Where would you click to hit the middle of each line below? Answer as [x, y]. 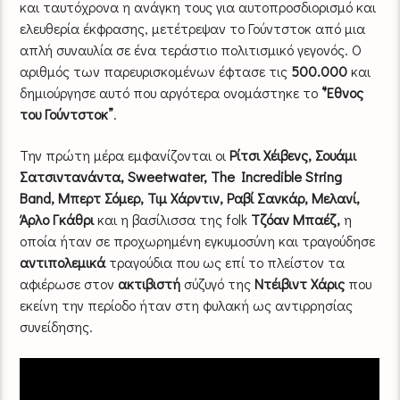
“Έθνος [343, 92]
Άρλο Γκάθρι [57, 220]
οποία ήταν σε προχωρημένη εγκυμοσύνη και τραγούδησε [198, 241]
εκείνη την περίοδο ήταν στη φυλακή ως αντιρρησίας [187, 305]
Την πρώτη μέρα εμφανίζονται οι [125, 155]
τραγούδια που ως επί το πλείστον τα [225, 262]
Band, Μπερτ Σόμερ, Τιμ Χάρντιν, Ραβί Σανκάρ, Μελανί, [190, 198]
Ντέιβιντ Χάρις [300, 284]
